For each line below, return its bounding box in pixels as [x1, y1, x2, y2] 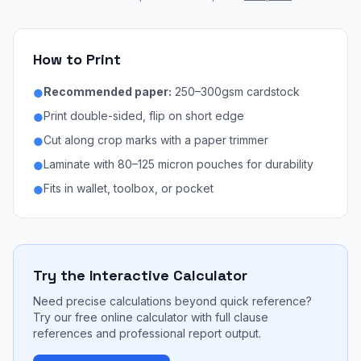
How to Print [33, 50, 121, 68]
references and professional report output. [33, 326, 261, 340]
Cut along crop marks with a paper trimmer [44, 133, 268, 147]
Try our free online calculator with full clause [33, 310, 268, 324]
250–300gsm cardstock [172, 85, 300, 98]
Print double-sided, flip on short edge [44, 109, 244, 122]
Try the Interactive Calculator [33, 266, 247, 284]
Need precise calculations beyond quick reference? [33, 294, 312, 308]
